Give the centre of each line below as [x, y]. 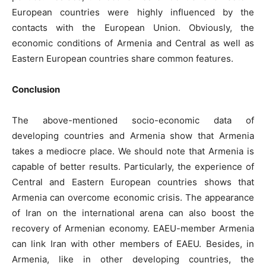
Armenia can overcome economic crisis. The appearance [133, 198]
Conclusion [36, 90]
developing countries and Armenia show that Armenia [133, 136]
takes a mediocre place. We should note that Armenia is [133, 151]
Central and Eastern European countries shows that [133, 182]
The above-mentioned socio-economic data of [133, 121]
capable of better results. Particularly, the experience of [133, 167]
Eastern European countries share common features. [123, 59]
